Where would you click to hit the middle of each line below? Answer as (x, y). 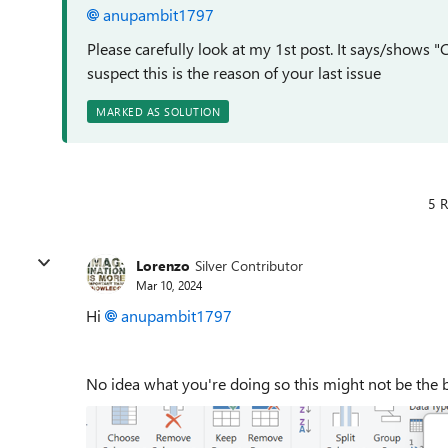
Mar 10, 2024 (169, 284)
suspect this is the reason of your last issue (234, 72)
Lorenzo (163, 265)
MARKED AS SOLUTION (158, 111)
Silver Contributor (249, 265)
